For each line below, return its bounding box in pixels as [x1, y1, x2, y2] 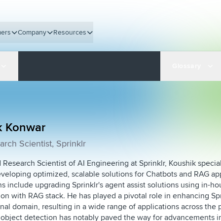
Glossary [172, 62, 201, 70]
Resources [53, 28, 87, 37]
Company [18, 28, 47, 37]
